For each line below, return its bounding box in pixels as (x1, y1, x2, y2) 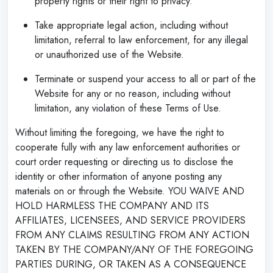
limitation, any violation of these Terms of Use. (35, 101, 221, 115)
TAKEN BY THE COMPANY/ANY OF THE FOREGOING (15, 242, 253, 257)
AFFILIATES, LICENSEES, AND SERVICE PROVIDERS (15, 213, 246, 227)
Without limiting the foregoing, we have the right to (15, 125, 224, 140)
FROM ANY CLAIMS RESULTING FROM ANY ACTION (15, 227, 249, 242)
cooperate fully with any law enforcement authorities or (15, 140, 240, 154)
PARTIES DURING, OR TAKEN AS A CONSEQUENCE (15, 257, 246, 271)
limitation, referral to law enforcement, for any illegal (35, 32, 248, 47)
